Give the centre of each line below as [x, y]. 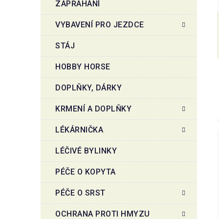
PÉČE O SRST [80, 193]
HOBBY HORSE [83, 66]
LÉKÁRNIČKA [79, 130]
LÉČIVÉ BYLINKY [86, 151]
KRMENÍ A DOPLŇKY [93, 109]
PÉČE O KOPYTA [86, 172]
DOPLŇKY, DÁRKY [88, 88]
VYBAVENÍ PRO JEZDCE [100, 24]
